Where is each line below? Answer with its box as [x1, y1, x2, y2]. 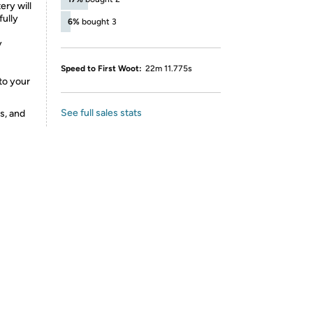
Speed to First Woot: [61, 64, 142, 73]
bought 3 [82, 17, 117, 27]
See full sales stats [61, 107, 142, 119]
